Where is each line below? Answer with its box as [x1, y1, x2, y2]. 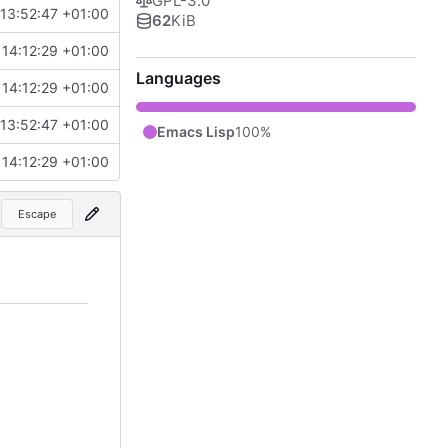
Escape [17, 206, 56, 221]
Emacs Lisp [157, 122, 235, 140]
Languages [136, 67, 221, 88]
